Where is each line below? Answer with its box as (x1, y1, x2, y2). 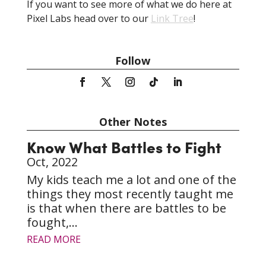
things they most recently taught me (26, 186, 233, 202)
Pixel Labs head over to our (26, 12, 151, 26)
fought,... (26, 214, 78, 231)
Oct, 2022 (26, 154, 78, 170)
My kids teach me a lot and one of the (26, 172, 236, 188)
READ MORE (26, 233, 81, 246)
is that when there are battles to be (26, 200, 226, 217)
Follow (115, 53, 151, 68)
